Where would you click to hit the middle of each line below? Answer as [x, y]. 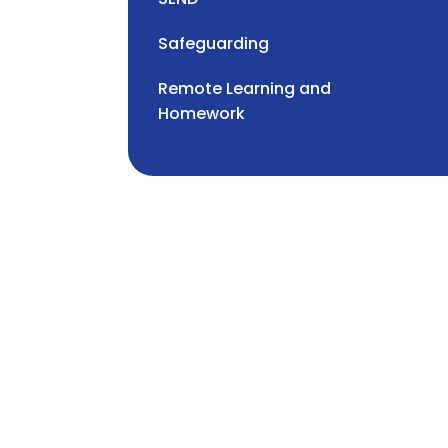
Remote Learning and [244, 89]
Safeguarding [213, 44]
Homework [201, 114]
